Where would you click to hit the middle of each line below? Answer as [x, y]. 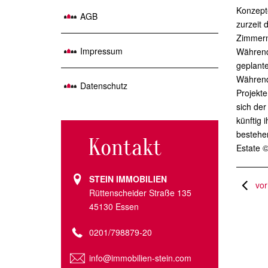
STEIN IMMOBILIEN [128, 179]
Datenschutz [104, 86]
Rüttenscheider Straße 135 [140, 193]
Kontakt [125, 147]
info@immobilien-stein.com [140, 258]
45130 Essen [114, 206]
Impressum [101, 51]
